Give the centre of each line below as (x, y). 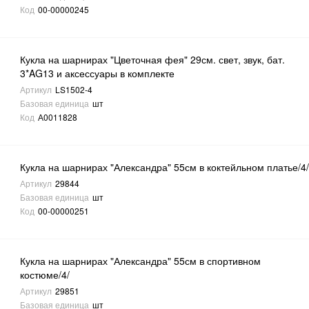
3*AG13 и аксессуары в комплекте (98, 73)
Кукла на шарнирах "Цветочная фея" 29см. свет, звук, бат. (153, 60)
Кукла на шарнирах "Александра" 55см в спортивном (141, 261)
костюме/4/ (45, 275)
